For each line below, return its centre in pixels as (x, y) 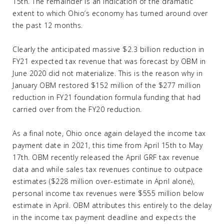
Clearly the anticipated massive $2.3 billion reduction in (108, 49)
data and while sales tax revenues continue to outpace (108, 169)
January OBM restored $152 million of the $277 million (107, 85)
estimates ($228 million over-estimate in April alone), (103, 181)
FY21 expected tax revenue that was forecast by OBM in (109, 61)
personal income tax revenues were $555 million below (108, 193)
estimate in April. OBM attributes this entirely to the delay (112, 205)
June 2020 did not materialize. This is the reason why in (107, 73)
